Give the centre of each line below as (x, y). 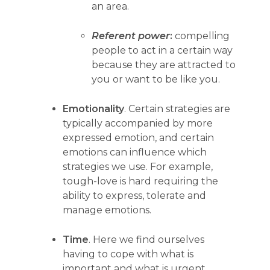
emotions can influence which (135, 152)
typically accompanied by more (138, 123)
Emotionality (93, 109)
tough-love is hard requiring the (140, 181)
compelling (201, 36)
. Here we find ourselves (146, 240)
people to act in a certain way (162, 50)
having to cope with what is (128, 254)
